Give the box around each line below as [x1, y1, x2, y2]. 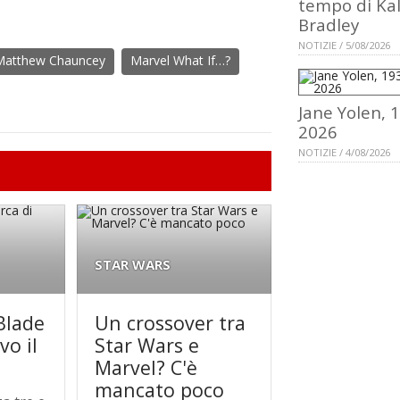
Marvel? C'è [95, 354, 198, 381]
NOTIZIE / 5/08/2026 [298, 38, 390, 53]
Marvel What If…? [130, 52, 230, 70]
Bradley [298, 13, 359, 37]
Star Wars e [95, 332, 200, 359]
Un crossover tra [95, 310, 246, 337]
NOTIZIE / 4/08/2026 [298, 146, 390, 160]
